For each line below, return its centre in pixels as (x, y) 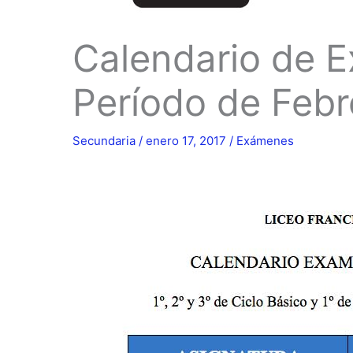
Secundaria (104, 141)
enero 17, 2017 (188, 141)
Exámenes (265, 141)
